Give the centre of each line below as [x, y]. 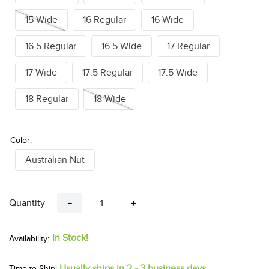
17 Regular [188, 47]
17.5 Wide [178, 73]
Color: [21, 141]
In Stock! [70, 238]
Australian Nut [55, 160]
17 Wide [41, 73]
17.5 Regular [107, 73]
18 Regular [47, 99]
